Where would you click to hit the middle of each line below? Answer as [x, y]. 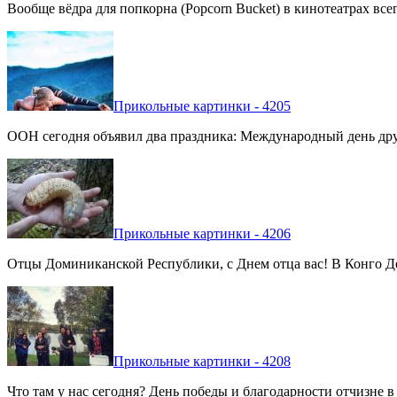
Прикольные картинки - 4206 [202, 233]
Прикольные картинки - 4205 [202, 105]
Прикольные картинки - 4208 [202, 361]
